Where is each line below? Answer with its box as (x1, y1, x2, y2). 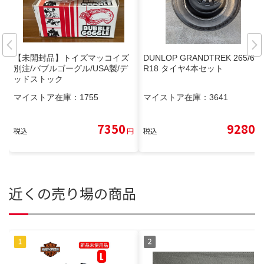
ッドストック (14, 74, 63, 84)
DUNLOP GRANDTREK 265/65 (143, 53, 259, 63)
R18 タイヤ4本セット (143, 64, 223, 74)
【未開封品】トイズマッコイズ (14, 53, 129, 63)
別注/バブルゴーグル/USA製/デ (14, 64, 128, 74)
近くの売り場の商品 (9, 183, 136, 204)
